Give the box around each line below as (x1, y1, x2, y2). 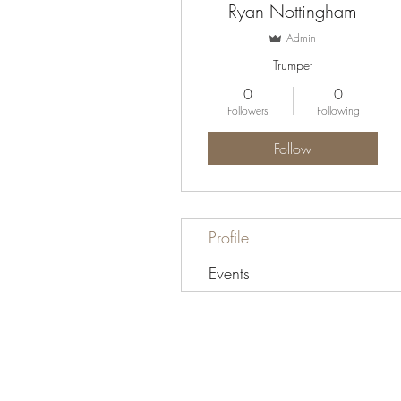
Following (316, 103, 360, 118)
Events (209, 262, 250, 284)
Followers (226, 103, 269, 118)
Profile (209, 226, 249, 248)
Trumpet (273, 56, 312, 73)
